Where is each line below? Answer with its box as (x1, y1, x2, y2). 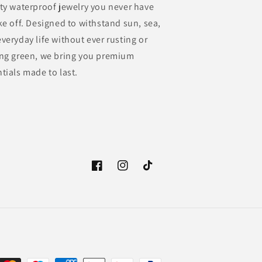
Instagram (117, 166, 156, 177)
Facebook (91, 166, 128, 177)
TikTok (143, 166, 167, 177)
